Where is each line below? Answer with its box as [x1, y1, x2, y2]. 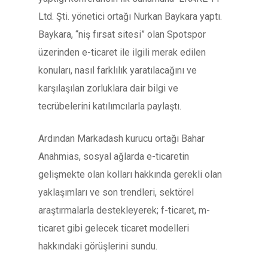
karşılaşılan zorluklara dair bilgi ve [38, 83, 178, 94]
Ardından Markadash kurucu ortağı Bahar [38, 133, 205, 144]
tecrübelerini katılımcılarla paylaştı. [38, 100, 181, 112]
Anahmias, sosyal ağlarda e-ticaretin [38, 151, 189, 162]
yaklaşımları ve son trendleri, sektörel [38, 187, 194, 198]
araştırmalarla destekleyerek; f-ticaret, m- [38, 205, 210, 216]
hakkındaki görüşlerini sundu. [38, 240, 157, 252]
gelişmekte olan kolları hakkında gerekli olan [38, 169, 222, 180]
